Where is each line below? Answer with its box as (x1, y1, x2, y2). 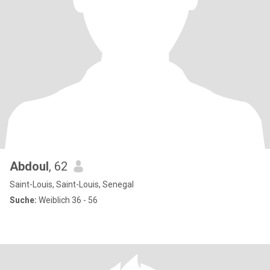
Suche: (10, 195, 37, 205)
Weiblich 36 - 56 (37, 195, 98, 205)
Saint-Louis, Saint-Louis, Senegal (10, 180, 134, 189)
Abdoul (10, 159, 49, 174)
